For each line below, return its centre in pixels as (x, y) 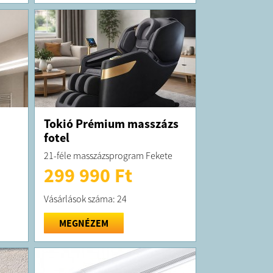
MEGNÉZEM (83, 223)
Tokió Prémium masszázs (111, 123)
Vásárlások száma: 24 (85, 198)
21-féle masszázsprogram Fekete (108, 155)
